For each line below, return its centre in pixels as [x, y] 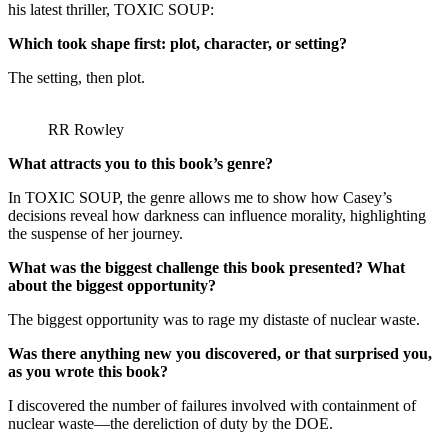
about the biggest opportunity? [112, 285]
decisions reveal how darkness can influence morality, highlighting [217, 215]
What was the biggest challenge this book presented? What [206, 267]
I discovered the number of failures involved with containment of [212, 405]
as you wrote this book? [88, 371]
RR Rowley [86, 129]
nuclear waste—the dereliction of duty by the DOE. [170, 423]
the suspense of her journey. [95, 233]
